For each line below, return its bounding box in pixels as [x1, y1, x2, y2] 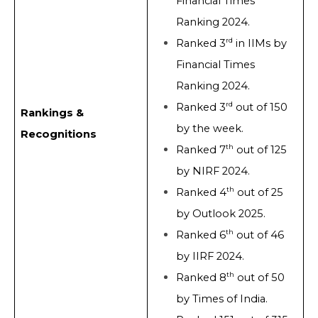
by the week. [175, 122, 243, 136]
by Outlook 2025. [175, 207, 268, 221]
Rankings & [20, 106, 84, 120]
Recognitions [20, 128, 97, 141]
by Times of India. [175, 292, 270, 306]
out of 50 [234, 271, 285, 285]
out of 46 [233, 229, 284, 242]
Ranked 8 [175, 271, 226, 285]
